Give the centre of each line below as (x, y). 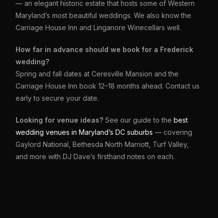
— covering (173, 132)
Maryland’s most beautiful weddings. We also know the (104, 15)
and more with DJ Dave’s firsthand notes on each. (95, 156)
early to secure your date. (57, 98)
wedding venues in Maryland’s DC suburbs (84, 132)
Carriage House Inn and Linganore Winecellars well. (99, 27)
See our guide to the (139, 120)
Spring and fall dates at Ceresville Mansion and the (97, 74)
